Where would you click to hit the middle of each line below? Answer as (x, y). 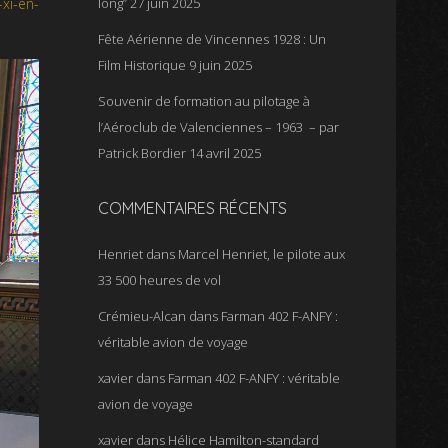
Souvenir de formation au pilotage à (204, 101)
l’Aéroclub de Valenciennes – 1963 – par (219, 127)
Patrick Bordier (142, 153)
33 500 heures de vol (160, 280)
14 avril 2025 (225, 153)
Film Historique (142, 65)
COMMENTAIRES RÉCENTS (193, 208)
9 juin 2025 (221, 65)
